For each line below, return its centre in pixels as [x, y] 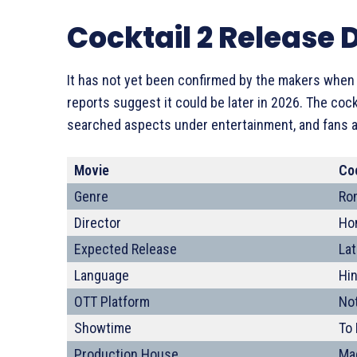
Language [102, 275]
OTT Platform [112, 302]
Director [98, 223]
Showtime [103, 328]
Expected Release [126, 249]
